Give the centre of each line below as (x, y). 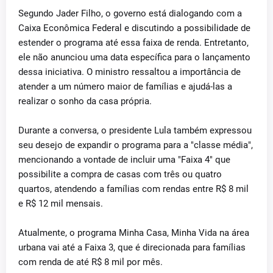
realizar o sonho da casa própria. (85, 101)
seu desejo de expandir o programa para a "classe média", (136, 145)
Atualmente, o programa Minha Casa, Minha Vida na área (134, 233)
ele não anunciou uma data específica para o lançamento (134, 57)
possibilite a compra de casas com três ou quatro (120, 174)
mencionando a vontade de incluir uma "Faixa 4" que (124, 160)
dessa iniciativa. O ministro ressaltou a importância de (129, 72)
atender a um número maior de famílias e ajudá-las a (125, 87)
